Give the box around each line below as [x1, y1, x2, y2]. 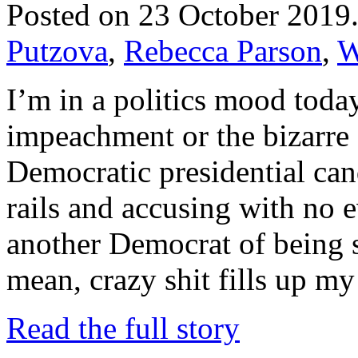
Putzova [6, 33, 108, 68]
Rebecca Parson [124, 33, 322, 68]
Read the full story [6, 310, 240, 345]
